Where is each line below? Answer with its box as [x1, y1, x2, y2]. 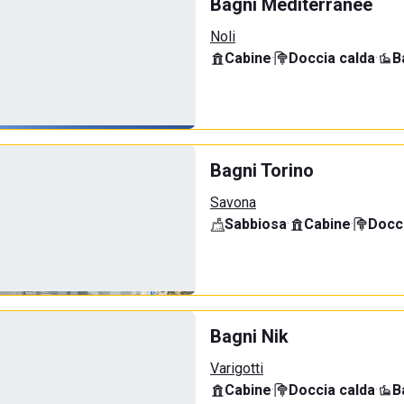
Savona [210, 194, 256, 211]
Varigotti [210, 360, 263, 377]
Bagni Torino [210, 160, 314, 181]
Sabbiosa [225, 216, 287, 233]
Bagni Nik [210, 326, 289, 347]
